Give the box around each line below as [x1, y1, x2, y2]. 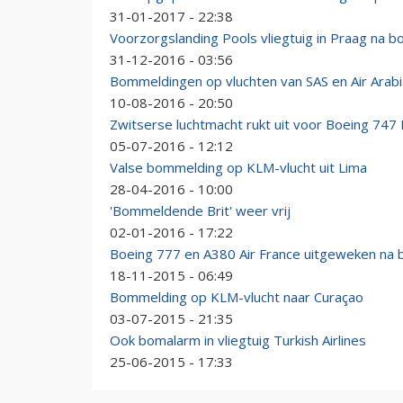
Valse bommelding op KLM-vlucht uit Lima [110, 158, 367, 176]
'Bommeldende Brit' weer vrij [110, 201, 291, 219]
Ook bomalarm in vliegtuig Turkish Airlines [110, 331, 366, 349]
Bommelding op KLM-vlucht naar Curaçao [110, 288, 363, 306]
